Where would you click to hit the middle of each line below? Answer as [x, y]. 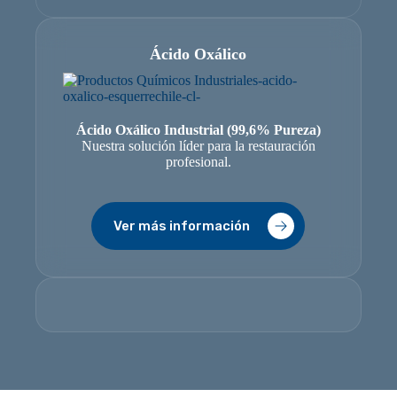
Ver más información [182, 226]
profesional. [198, 162]
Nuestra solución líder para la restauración [198, 146]
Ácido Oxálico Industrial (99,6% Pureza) [198, 130]
